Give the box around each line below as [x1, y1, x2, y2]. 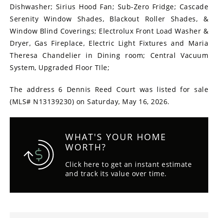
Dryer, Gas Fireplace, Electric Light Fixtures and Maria [10, 38, 208, 48]
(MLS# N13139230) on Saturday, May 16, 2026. [10, 97, 170, 107]
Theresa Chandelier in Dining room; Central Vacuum [10, 51, 208, 60]
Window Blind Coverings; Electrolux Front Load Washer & [10, 26, 208, 36]
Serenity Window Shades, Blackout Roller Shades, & [10, 14, 208, 24]
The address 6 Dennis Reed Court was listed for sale [10, 85, 208, 94]
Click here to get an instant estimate [65, 160, 192, 169]
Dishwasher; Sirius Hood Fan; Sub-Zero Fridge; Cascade [10, 2, 208, 12]
